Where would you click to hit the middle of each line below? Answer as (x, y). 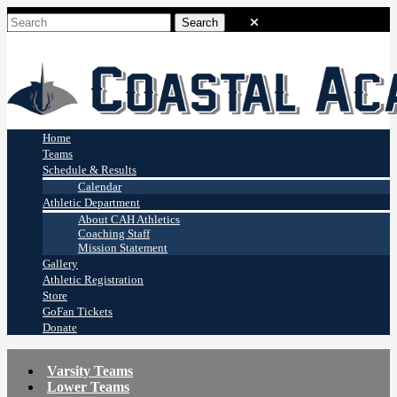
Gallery (60, 264)
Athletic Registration (93, 280)
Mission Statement (123, 248)
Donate (60, 328)
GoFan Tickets (78, 312)
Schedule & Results (90, 170)
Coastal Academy (59, 60)
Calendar (100, 187)
